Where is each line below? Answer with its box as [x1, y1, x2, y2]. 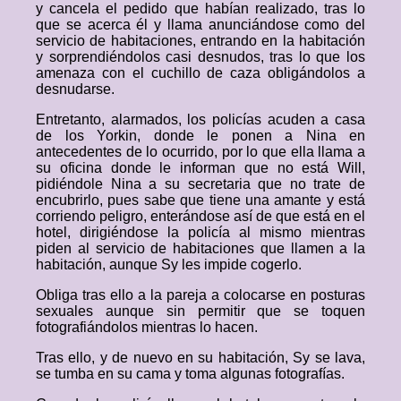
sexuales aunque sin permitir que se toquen [36, 303, 365, 319]
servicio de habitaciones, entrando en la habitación [36, 33, 365, 48]
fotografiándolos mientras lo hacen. [36, 320, 258, 335]
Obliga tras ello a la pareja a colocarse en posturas [36, 287, 365, 303]
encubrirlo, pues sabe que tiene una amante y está [36, 192, 365, 208]
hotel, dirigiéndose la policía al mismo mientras [36, 225, 365, 240]
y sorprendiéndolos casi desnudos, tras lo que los [36, 49, 365, 64]
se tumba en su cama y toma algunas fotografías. [36, 366, 345, 381]
